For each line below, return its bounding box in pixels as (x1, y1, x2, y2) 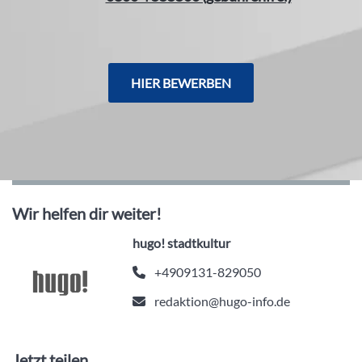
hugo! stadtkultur (133, 235, 231, 251)
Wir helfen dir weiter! (12, 204, 162, 224)
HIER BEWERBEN (131, 75, 231, 91)
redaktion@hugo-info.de (154, 293, 291, 309)
